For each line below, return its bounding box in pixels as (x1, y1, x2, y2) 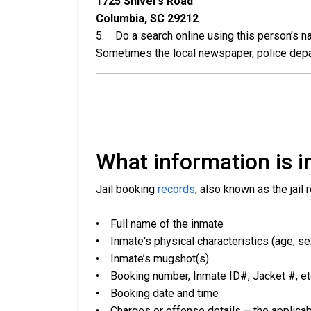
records (158, 183, 195, 196)
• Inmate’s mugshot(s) (96, 252, 209, 266)
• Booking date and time (96, 287, 219, 301)
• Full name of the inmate (96, 217, 224, 231)
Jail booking (96, 183, 158, 196)
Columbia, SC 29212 (96, 12, 199, 26)
